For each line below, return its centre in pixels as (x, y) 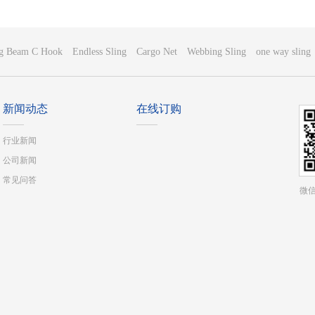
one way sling (283, 52)
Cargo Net (157, 52)
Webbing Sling (217, 52)
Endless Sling (99, 52)
